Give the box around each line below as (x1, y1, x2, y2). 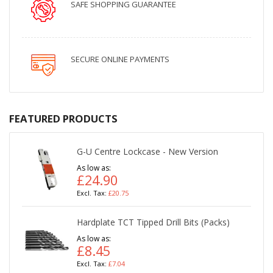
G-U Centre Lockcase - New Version (77, 145, 218, 157)
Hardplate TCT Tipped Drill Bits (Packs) (77, 216, 230, 228)
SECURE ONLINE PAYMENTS (71, 53, 169, 65)
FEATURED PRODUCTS (9, 111, 118, 126)
